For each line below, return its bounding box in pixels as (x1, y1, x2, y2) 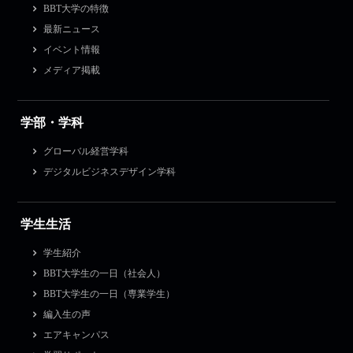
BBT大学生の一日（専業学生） (43, 288, 175, 300)
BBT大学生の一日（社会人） (43, 268, 165, 280)
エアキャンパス (43, 329, 110, 341)
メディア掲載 (43, 65, 100, 76)
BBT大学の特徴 (43, 3, 109, 15)
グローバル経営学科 (43, 146, 128, 158)
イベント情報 (43, 44, 100, 56)
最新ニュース (43, 24, 100, 35)
